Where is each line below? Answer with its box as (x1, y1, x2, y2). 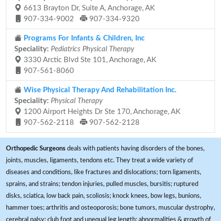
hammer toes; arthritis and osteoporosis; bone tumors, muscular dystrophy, (6, 204, 215, 211)
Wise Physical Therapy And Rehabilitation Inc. (22, 86, 177, 94)
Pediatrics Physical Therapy (51, 45, 134, 53)
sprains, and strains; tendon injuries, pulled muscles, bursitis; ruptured (6, 181, 198, 187)
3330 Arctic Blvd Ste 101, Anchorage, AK (22, 56, 156, 64)
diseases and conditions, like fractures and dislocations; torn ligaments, (6, 169, 201, 176)
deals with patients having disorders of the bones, (66, 145, 205, 152)
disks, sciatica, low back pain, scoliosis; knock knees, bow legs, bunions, (6, 192, 201, 199)
